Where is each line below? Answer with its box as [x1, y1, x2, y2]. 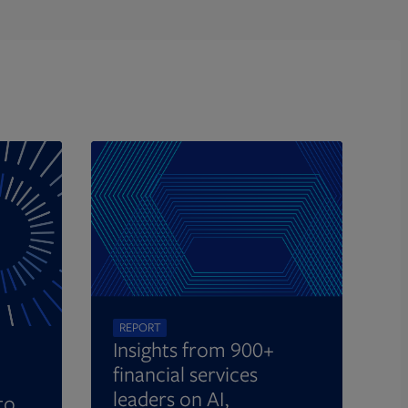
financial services [113, 360, 258, 388]
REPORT [118, 319, 161, 336]
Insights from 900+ [113, 335, 274, 363]
